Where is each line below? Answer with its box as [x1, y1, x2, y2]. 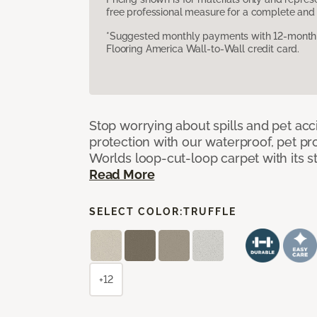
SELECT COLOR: [89, 205, 183, 217]
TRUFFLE [183, 205, 236, 217]
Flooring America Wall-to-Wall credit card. [106, 42, 300, 54]
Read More [89, 166, 155, 182]
